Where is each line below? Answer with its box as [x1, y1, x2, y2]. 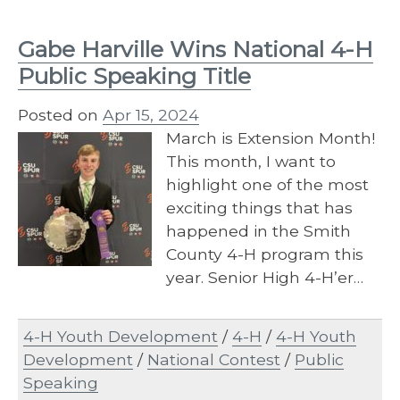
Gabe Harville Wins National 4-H [18, 35, 373, 62]
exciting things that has [166, 197, 353, 217]
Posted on [18, 104, 103, 124]
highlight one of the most [166, 174, 369, 194]
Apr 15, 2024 [103, 104, 199, 124]
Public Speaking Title [18, 62, 251, 89]
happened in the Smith [166, 221, 351, 240]
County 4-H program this [166, 244, 363, 263]
